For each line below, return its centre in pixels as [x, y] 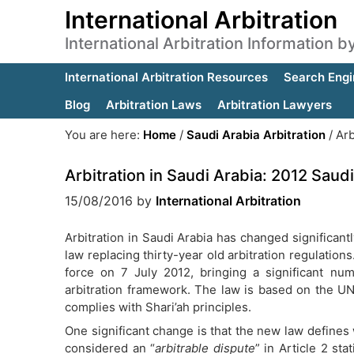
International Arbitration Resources [166, 77]
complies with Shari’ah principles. [158, 307]
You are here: [104, 135]
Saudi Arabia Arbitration [256, 135]
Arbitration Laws [154, 105]
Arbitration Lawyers [275, 105]
